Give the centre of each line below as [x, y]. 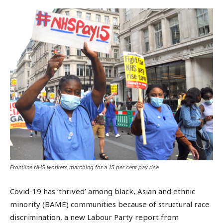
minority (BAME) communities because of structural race [110, 204]
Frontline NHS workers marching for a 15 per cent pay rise [84, 167]
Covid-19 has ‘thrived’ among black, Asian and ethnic [103, 191]
